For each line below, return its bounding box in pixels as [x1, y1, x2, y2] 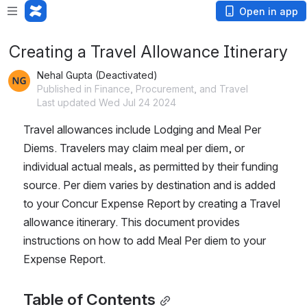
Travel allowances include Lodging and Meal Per [23, 123, 261, 136]
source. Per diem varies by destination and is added [23, 178, 275, 192]
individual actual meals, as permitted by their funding [23, 160, 278, 173]
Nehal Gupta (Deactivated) [37, 69, 158, 81]
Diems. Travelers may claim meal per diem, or [23, 141, 245, 155]
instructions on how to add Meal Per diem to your [23, 234, 266, 247]
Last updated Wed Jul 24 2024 [37, 97, 176, 108]
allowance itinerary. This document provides [23, 215, 240, 229]
